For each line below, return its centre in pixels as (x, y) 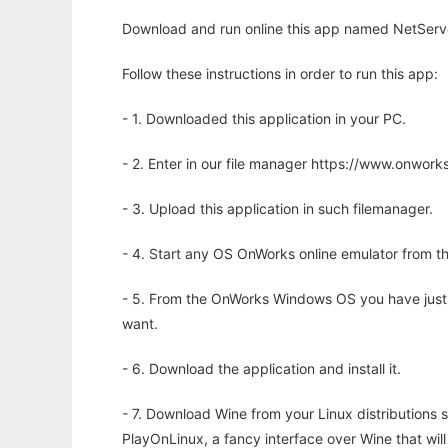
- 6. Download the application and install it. (261, 369)
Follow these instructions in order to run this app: (280, 74)
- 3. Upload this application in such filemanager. (277, 209)
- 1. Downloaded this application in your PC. (264, 119)
